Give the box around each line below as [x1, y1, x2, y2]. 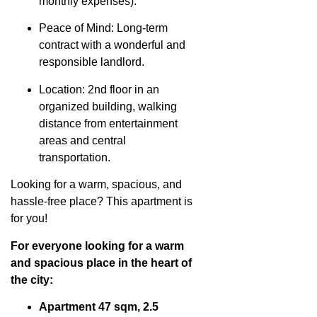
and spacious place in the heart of [11, 256, 192, 269]
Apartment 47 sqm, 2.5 [39, 301, 158, 313]
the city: [11, 273, 53, 286]
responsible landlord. [39, 56, 144, 69]
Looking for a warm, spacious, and [11, 178, 182, 191]
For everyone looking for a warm [11, 239, 184, 252]
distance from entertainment [39, 117, 178, 129]
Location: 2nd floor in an [39, 83, 159, 96]
